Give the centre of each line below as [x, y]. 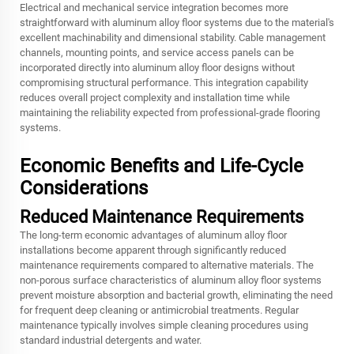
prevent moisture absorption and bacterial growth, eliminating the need [176, 295]
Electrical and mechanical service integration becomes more [154, 8]
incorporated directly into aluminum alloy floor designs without [157, 68]
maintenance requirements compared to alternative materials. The [167, 265]
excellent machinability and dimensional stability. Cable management [173, 38]
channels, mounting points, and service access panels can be [157, 53]
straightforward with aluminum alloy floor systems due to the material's [177, 23]
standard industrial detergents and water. [111, 340]
